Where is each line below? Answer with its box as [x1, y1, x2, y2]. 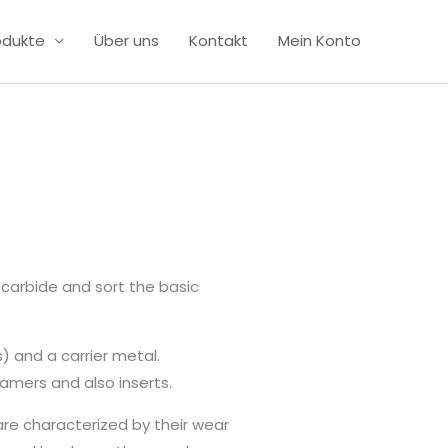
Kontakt [189, 30, 248, 52]
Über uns [94, 30, 159, 52]
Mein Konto [278, 30, 361, 52]
